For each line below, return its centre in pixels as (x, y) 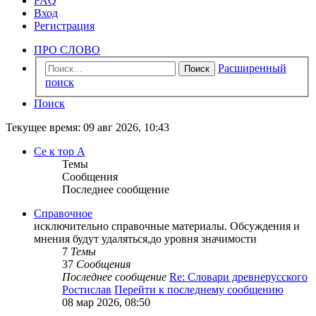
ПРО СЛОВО (67, 49)
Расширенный (252, 68)
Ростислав (87, 290)
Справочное (63, 214)
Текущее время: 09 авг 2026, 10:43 (87, 128)
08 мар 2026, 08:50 (106, 303)
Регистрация (64, 25)
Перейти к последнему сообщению (199, 290)
